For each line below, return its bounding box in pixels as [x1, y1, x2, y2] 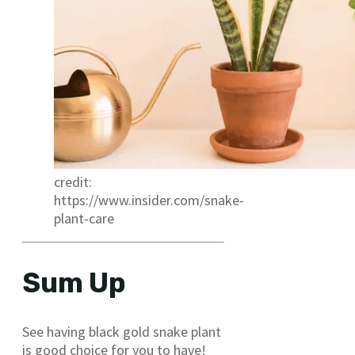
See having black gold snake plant [22, 323, 221, 342]
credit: [54, 173, 92, 192]
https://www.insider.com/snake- [54, 191, 244, 210]
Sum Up [22, 266, 126, 300]
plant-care [54, 209, 114, 228]
